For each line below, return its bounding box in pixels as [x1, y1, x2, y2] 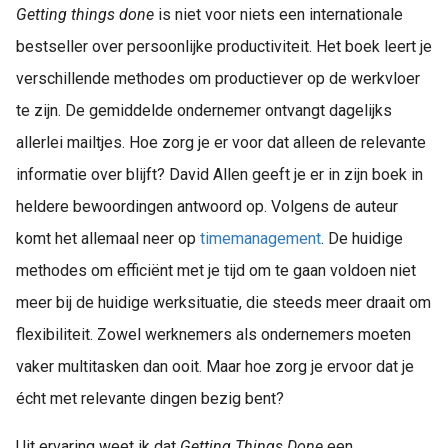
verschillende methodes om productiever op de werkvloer [16, 69, 420, 89]
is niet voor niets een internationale [154, 5, 403, 25]
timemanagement [200, 229, 321, 249]
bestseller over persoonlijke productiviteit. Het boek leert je [16, 37, 432, 57]
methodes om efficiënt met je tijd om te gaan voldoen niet [16, 261, 416, 281]
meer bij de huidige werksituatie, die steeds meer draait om [16, 293, 431, 313]
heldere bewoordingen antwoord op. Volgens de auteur [16, 197, 398, 217]
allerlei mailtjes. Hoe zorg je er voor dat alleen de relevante [16, 133, 426, 153]
